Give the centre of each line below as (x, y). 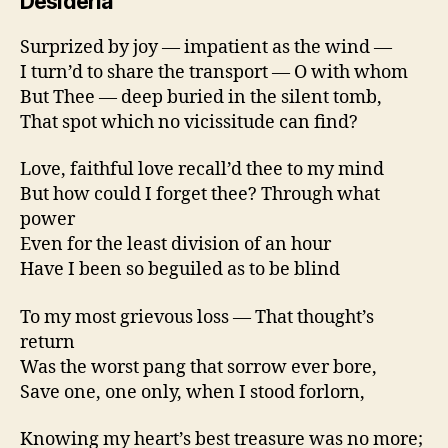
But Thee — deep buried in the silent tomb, (201, 97)
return (47, 342)
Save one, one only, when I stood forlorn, (192, 392)
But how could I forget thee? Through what (200, 195)
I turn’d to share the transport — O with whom (214, 72)
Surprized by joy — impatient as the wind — (206, 47)
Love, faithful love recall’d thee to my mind (202, 170)
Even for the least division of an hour (175, 245)
